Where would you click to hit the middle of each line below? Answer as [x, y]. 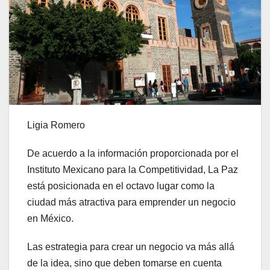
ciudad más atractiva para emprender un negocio [131, 202]
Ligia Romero [57, 125]
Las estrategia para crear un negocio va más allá [131, 247]
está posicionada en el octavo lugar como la [121, 186]
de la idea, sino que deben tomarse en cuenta [124, 263]
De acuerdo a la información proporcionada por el [133, 154]
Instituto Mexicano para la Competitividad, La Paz [133, 170]
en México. [50, 219]
